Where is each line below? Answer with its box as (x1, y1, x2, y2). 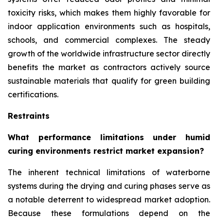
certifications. (8, 90, 58, 100)
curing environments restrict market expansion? (8, 146, 204, 156)
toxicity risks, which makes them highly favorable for (8, 8, 210, 18)
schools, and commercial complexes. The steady (8, 35, 210, 45)
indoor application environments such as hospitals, (8, 21, 210, 32)
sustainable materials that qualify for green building (8, 76, 210, 86)
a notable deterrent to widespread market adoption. (8, 195, 210, 205)
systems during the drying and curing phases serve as (8, 181, 210, 191)
